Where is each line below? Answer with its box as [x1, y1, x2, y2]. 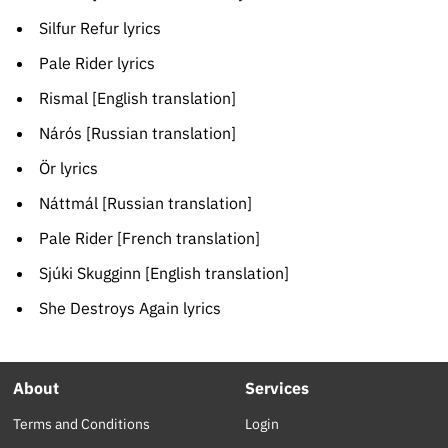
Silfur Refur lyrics [38, 18, 161, 39]
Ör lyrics [38, 158, 98, 179]
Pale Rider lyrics [38, 53, 155, 74]
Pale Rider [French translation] [38, 228, 260, 249]
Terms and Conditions [13, 415, 151, 434]
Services [245, 378, 310, 399]
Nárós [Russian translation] [38, 123, 236, 144]
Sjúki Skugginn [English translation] [38, 263, 289, 284]
